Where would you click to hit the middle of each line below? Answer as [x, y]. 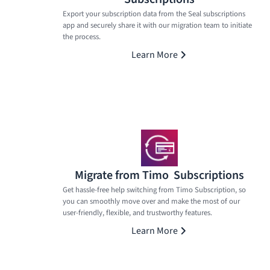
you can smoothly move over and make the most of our [151, 201]
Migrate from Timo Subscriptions [159, 175]
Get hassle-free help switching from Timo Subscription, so [154, 190]
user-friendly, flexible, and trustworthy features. [137, 212]
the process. [82, 36]
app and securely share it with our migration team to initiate [157, 25]
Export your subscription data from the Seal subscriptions [154, 14]
